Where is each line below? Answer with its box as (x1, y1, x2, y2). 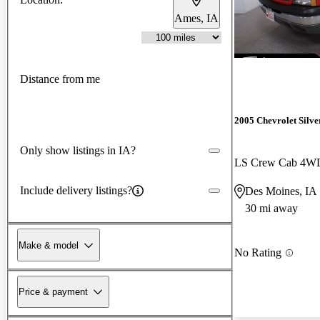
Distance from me (20, 73, 100, 86)
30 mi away (245, 202, 298, 215)
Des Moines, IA (245, 185, 317, 198)
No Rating (234, 246, 281, 259)
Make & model (19, 239, 79, 251)
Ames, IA (174, 11, 219, 24)
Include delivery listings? (20, 184, 132, 196)
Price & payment (19, 286, 88, 297)
